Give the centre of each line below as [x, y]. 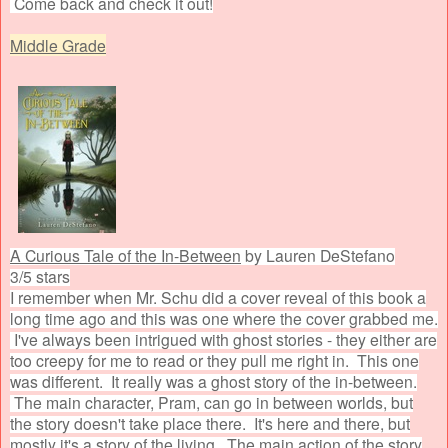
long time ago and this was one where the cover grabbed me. [224, 317]
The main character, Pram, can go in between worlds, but [211, 401]
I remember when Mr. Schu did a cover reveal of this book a [218, 296]
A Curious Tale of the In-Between [125, 254]
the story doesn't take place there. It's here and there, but [210, 422]
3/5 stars [40, 275]
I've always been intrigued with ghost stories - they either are [223, 338]
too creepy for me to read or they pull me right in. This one [214, 359]
